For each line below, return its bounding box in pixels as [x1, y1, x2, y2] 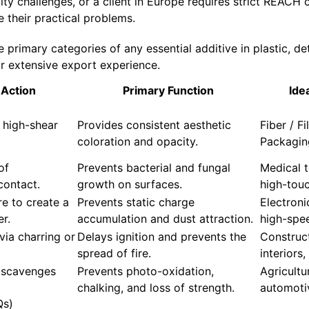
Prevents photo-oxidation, [77, 264, 215, 279]
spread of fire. [77, 246, 152, 261]
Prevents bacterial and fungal [77, 161, 231, 175]
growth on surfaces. [77, 177, 183, 192]
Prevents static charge [77, 195, 195, 210]
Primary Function [122, 83, 214, 98]
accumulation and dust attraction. [77, 212, 254, 226]
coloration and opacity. [77, 134, 199, 149]
